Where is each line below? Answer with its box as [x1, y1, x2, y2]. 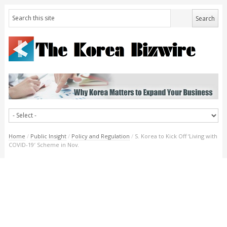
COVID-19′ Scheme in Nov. [8, 140, 79, 148]
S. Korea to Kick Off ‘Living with [134, 132, 217, 140]
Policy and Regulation [71, 132, 130, 140]
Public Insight [30, 132, 66, 140]
